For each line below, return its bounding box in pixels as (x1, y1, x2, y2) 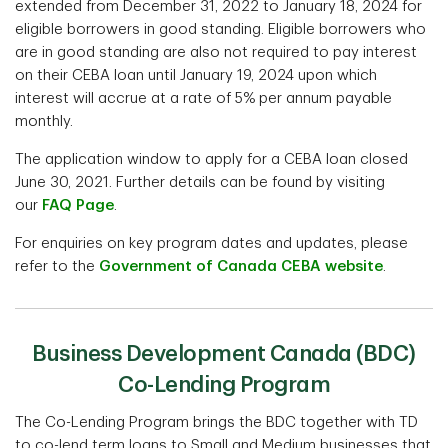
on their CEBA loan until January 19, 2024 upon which (15, 68, 377, 84)
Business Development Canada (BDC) (32, 343, 416, 366)
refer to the (15, 259, 99, 275)
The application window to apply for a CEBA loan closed (15, 152, 408, 168)
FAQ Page (42, 198, 114, 214)
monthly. (15, 114, 73, 130)
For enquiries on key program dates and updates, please (15, 236, 408, 252)
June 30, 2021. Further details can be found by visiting (15, 175, 385, 191)
